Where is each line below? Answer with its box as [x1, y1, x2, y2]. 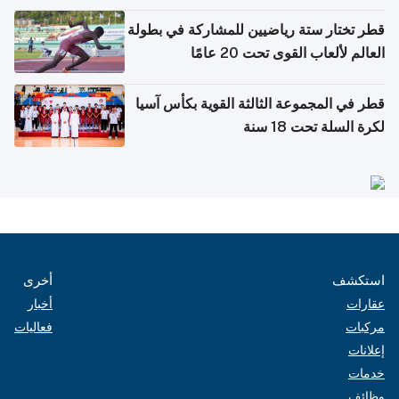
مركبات [346, 319, 385, 334]
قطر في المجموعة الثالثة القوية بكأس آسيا [135, 95, 385, 113]
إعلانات [348, 342, 385, 357]
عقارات [346, 296, 385, 311]
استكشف [332, 272, 385, 288]
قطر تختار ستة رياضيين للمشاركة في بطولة [127, 21, 385, 39]
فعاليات [14, 319, 53, 334]
